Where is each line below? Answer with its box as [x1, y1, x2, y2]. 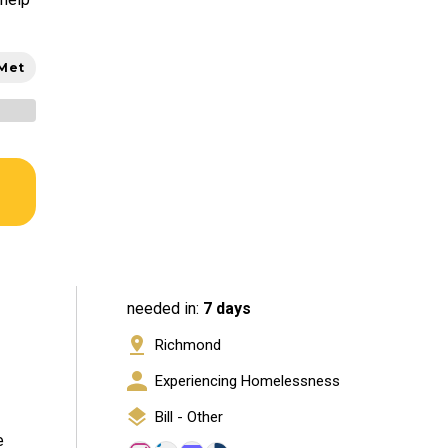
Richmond [154, 336, 221, 355]
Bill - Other [154, 408, 223, 427]
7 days [203, 299, 251, 319]
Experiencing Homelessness [154, 372, 340, 391]
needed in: [127, 299, 203, 319]
